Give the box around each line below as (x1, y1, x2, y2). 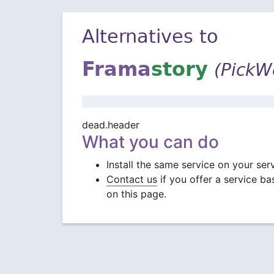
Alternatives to (82, 24, 218, 53)
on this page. (106, 188, 166, 200)
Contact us (106, 173, 157, 185)
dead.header (82, 119, 139, 131)
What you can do (82, 131, 219, 152)
